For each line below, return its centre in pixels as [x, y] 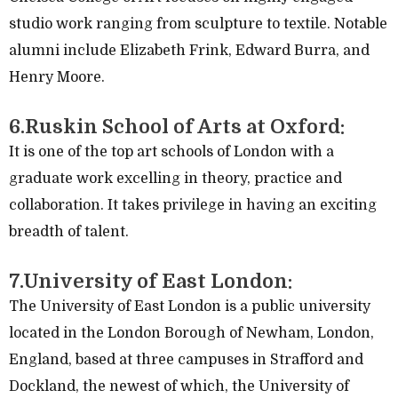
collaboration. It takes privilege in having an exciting [193, 205]
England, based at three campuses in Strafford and [186, 359]
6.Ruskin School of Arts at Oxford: [177, 126]
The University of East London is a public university [190, 306]
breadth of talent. [69, 231]
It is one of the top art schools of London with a [171, 151]
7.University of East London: [151, 281]
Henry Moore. [57, 77]
